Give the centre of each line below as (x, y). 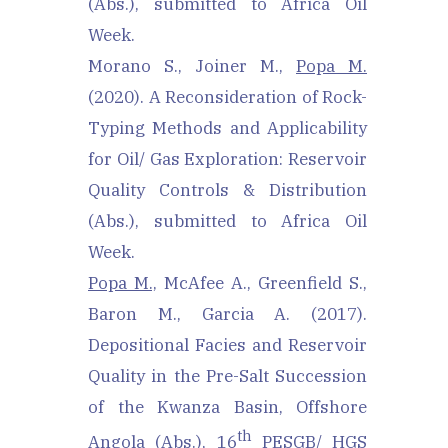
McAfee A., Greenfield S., (262, 283)
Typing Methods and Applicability (227, 128)
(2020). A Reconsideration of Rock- (227, 97)
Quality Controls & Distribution (227, 190)
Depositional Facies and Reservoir (227, 345)
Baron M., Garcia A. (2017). (227, 314)
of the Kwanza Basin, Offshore (227, 407)
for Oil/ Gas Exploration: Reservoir (227, 159)
